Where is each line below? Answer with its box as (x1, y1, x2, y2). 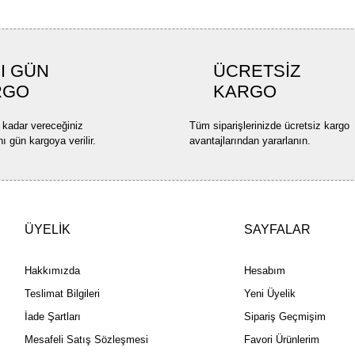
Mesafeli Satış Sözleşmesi (24, 334, 148, 345)
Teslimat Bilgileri (24, 288, 100, 300)
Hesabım (244, 265, 286, 277)
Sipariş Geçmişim (244, 311, 326, 323)
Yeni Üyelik (244, 288, 296, 300)
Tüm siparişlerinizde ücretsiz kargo (189, 120, 349, 132)
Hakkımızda (24, 265, 80, 277)
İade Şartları (24, 311, 81, 323)
